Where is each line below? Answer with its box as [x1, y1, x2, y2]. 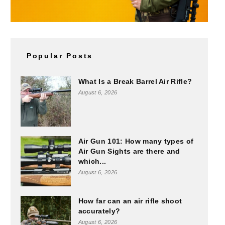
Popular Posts [26, 52, 93, 60]
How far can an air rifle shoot [78, 197, 182, 205]
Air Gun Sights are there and [78, 147, 180, 156]
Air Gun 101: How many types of [78, 137, 194, 146]
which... [78, 157, 106, 166]
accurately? [78, 207, 121, 215]
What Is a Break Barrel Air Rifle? [78, 77, 192, 86]
